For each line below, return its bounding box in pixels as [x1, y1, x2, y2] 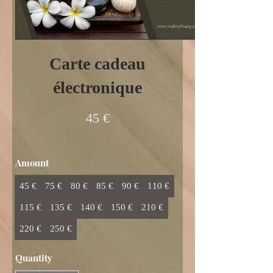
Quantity [15, 252, 52, 264]
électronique [53, 78, 142, 97]
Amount [15, 157, 49, 169]
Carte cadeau [49, 54, 146, 73]
